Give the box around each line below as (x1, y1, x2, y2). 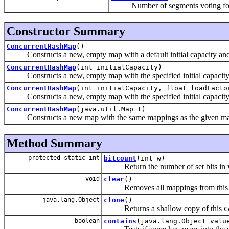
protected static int (28, 154, 100, 162)
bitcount (104, 154, 136, 162)
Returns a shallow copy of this (104, 203, 224, 213)
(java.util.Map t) (76, 105, 146, 113)
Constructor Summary (7, 24, 125, 38)
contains (104, 217, 136, 225)
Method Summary (7, 136, 102, 150)
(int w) (136, 154, 165, 162)
